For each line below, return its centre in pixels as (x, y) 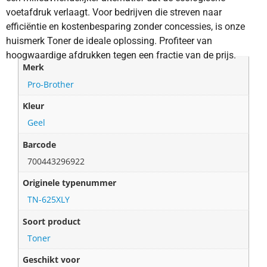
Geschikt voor (52, 260)
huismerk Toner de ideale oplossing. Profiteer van (109, 41)
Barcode (40, 144)
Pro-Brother (51, 84)
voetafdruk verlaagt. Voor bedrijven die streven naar (114, 12)
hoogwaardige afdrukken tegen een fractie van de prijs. (121, 55)
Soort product (52, 221)
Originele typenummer (70, 183)
